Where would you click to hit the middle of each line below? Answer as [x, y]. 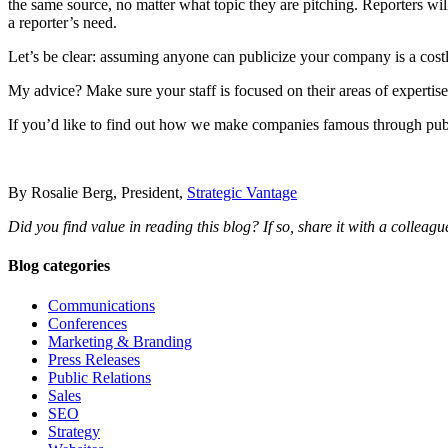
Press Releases [94, 359]
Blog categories [59, 266]
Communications [101, 305]
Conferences [87, 323]
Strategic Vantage [242, 193]
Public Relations [99, 377]
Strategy [74, 431]
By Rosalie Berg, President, [97, 193]
